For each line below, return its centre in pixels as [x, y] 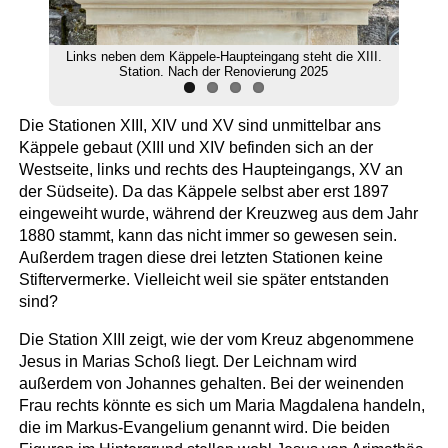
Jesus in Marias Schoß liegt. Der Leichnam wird [187, 362]
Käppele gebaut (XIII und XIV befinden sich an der [195, 148]
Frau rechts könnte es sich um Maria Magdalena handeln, [221, 406]
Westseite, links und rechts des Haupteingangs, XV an [210, 170]
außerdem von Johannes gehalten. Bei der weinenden [211, 384]
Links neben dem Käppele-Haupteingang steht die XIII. [223, 57]
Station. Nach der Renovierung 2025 [224, 72]
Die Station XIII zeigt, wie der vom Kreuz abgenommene [216, 340]
